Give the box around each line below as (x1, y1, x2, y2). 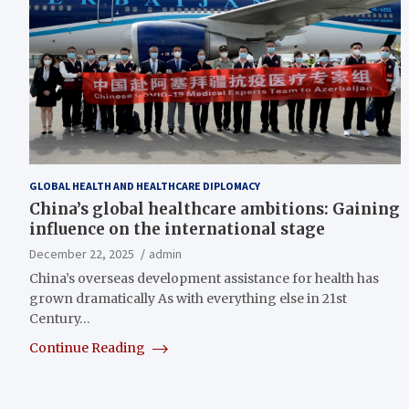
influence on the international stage (29, 218, 325, 239)
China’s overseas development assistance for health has (29, 269, 379, 287)
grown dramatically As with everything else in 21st (29, 289, 347, 307)
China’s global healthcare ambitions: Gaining (29, 198, 400, 219)
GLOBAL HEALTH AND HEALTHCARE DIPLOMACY (29, 178, 260, 193)
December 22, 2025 (29, 245, 134, 262)
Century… (29, 309, 90, 327)
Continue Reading (29, 339, 148, 356)
